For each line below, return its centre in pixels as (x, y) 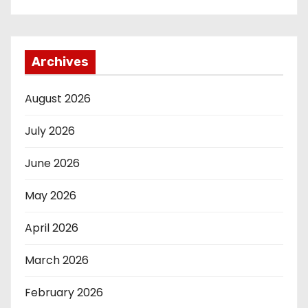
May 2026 (51, 196)
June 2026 (52, 164)
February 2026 (64, 293)
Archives (60, 62)
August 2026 (58, 99)
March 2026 (57, 261)
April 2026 (52, 228)
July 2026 (50, 131)
